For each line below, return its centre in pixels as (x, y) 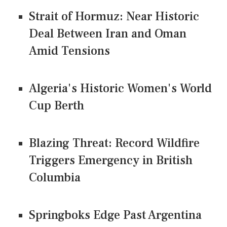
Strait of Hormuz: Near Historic (114, 17)
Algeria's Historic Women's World (120, 89)
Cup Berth (56, 106)
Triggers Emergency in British (111, 161)
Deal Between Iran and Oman (108, 34)
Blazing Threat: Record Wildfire (114, 143)
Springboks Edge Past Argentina (115, 215)
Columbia (55, 178)
